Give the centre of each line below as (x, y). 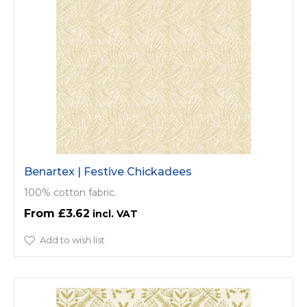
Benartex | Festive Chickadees (108, 172)
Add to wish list (72, 240)
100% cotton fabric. (70, 193)
